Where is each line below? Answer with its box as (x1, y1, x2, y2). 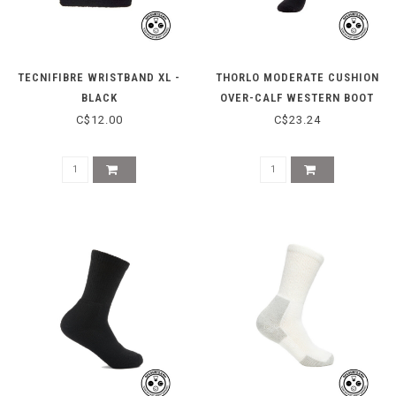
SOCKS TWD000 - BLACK (229, 110, 365, 125)
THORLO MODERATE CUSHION (215, 70, 379, 84)
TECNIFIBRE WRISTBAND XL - (18, 70, 180, 84)
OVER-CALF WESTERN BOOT (220, 90, 374, 104)
